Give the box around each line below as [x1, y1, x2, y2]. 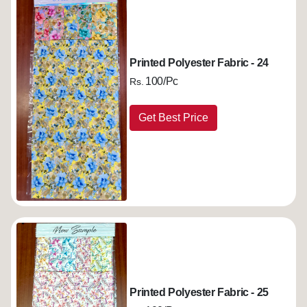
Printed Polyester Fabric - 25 [130, 286, 269, 299]
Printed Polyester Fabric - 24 [130, 56, 269, 69]
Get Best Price [138, 111, 209, 123]
